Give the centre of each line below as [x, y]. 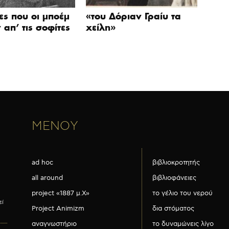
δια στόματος [173, 209]
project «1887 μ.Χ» [61, 193]
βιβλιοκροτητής [176, 163]
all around [47, 178]
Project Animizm [58, 209]
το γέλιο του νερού [182, 193]
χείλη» [101, 27]
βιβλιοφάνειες [174, 178]
